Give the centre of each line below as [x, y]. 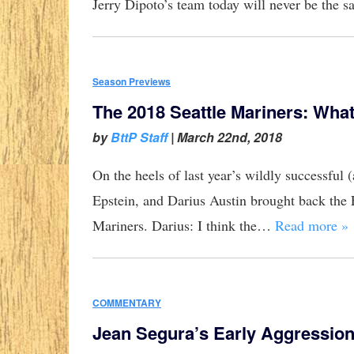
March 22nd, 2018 [230, 137]
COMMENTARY [127, 303]
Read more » [312, 226]
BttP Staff [139, 137]
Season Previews [132, 82]
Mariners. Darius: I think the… [184, 226]
